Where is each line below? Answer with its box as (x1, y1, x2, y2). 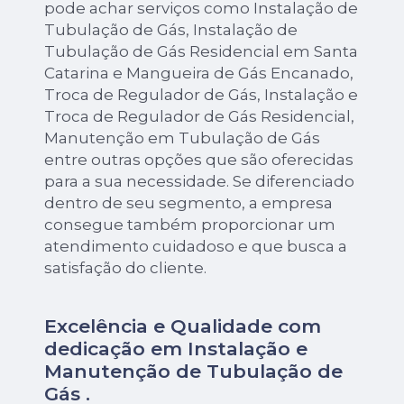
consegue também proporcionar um (44, 215, 336, 234)
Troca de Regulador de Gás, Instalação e (44, 85, 359, 104)
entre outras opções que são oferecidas (44, 150, 354, 169)
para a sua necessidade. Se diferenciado (44, 171, 355, 190)
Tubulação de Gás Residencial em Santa (44, 41, 359, 60)
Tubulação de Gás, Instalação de (44, 20, 298, 39)
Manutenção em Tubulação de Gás (44, 128, 321, 147)
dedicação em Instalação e (44, 336, 308, 360)
